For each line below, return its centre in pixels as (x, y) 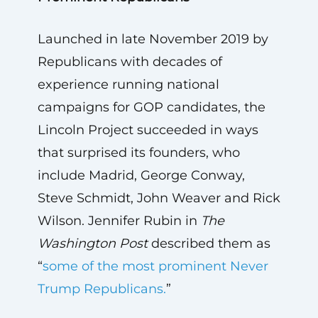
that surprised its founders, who (138, 152)
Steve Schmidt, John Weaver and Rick (159, 198)
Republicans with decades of (130, 61)
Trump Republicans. (102, 289)
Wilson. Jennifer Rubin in (119, 220)
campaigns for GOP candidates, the (151, 107)
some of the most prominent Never (155, 266)
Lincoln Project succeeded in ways (148, 130)
